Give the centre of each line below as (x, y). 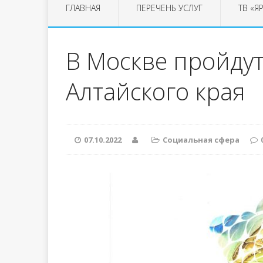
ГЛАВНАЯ (83, 8)
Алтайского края (156, 92)
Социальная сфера (201, 140)
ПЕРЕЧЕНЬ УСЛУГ (169, 8)
